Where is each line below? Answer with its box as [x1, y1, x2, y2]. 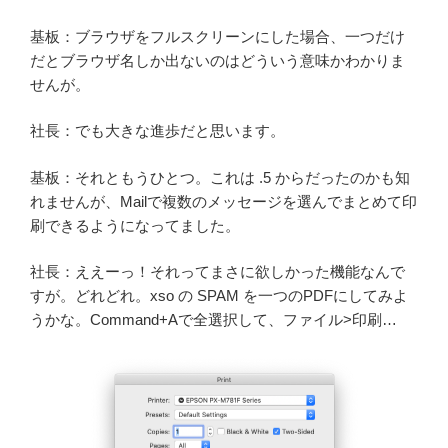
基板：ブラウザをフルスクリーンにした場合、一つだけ [30, 27, 405, 45]
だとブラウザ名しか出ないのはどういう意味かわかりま [30, 51, 405, 69]
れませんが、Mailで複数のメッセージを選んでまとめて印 [30, 192, 417, 210]
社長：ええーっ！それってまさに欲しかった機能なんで [30, 263, 405, 281]
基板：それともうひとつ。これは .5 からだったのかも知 [30, 168, 410, 186]
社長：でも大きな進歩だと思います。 [30, 122, 285, 140]
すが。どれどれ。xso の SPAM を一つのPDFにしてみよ [30, 287, 408, 305]
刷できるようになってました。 [30, 216, 240, 234]
